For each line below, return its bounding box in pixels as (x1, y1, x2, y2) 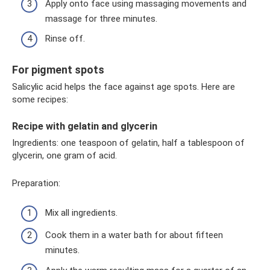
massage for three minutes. (45, 13, 157, 24)
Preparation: (12, 178, 60, 189)
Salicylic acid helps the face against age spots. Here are (12, 81, 235, 92)
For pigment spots (12, 63, 104, 76)
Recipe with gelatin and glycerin (12, 121, 157, 132)
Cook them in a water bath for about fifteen (45, 230, 223, 241)
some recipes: (12, 94, 68, 105)
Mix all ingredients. (45, 207, 118, 218)
